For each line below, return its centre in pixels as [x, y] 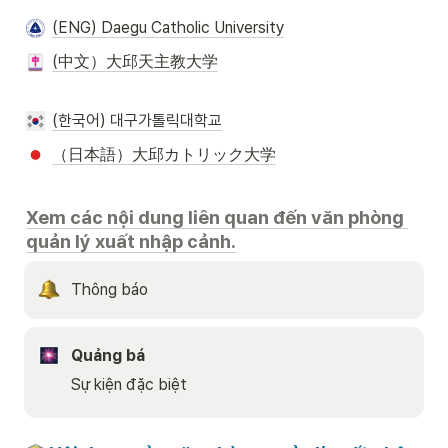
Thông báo [109, 289]
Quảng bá [108, 355]
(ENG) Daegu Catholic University [167, 27]
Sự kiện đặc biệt [129, 384]
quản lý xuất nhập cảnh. [131, 240]
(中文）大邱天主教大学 [134, 62]
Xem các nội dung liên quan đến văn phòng [215, 216]
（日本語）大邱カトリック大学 [163, 155]
